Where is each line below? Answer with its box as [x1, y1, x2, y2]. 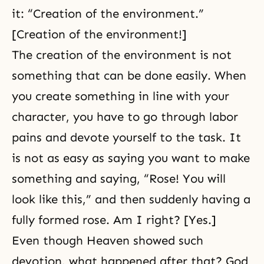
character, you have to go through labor [12, 110, 238, 124]
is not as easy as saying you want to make [12, 151, 250, 166]
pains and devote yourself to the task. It [12, 130, 241, 145]
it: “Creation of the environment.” [12, 6, 204, 21]
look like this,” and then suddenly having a [12, 192, 250, 207]
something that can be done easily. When [12, 68, 246, 83]
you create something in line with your [12, 89, 229, 104]
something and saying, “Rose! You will [12, 171, 226, 186]
